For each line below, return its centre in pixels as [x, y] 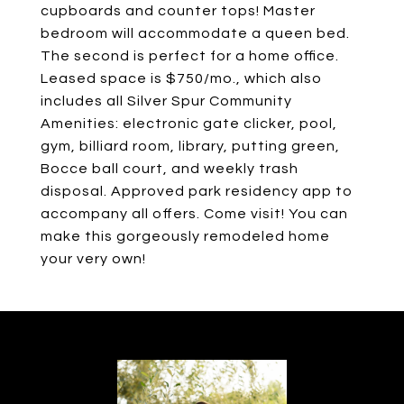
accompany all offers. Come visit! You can [194, 214]
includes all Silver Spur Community [166, 101]
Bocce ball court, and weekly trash [170, 169]
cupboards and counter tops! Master [178, 11]
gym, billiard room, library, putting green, [190, 146]
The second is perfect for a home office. [190, 56]
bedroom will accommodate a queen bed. [195, 33]
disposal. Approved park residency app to [197, 191]
